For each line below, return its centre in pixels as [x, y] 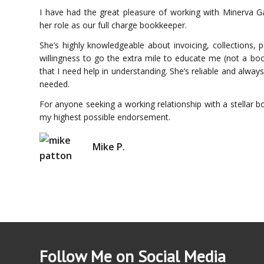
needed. [55, 84]
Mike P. [109, 147]
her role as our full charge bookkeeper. [113, 25]
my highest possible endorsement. [105, 117]
